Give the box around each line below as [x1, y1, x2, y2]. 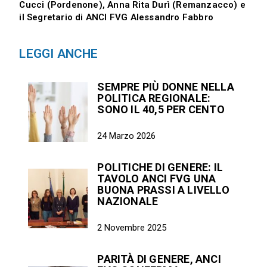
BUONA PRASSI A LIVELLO [97, 183, 229, 196]
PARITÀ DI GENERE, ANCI [97, 252, 221, 265]
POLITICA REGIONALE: [97, 91, 211, 104]
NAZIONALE [97, 194, 159, 207]
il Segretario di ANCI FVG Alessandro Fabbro [19, 11, 214, 23]
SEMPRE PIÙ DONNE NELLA [97, 80, 234, 93]
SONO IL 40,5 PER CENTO [97, 103, 225, 116]
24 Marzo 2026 [97, 130, 156, 141]
